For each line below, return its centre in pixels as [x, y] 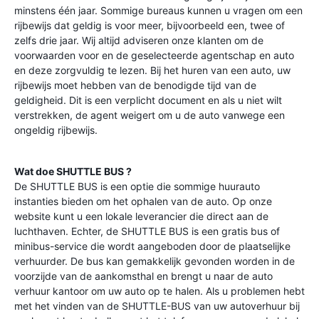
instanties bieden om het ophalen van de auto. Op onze [143, 201]
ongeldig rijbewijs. [56, 130]
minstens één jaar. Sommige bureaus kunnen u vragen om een [158, 10]
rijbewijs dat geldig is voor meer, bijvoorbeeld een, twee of [150, 25]
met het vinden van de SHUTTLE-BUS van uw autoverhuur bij [157, 306]
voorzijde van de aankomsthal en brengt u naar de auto [143, 276]
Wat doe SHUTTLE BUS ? [73, 171]
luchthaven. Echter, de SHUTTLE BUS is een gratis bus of [147, 231]
